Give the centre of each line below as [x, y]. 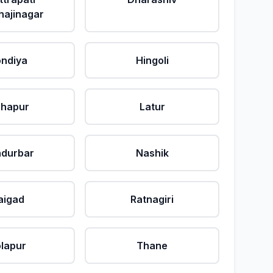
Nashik [152, 153]
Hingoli [152, 60]
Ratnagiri [152, 199]
